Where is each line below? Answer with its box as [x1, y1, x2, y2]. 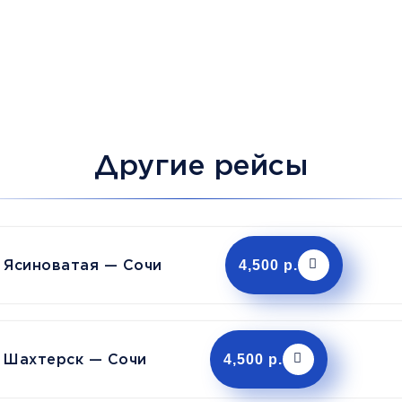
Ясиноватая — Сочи [4, 256, 162, 274]
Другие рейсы [94, 147, 308, 183]
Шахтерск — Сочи [4, 350, 147, 368]
